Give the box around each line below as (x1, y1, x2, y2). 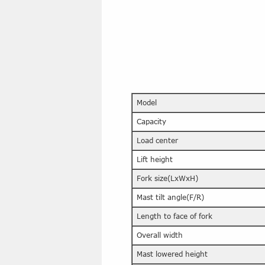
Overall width (137, 231, 183, 240)
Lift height (137, 155, 173, 164)
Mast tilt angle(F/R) (137, 193, 204, 202)
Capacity (137, 117, 166, 126)
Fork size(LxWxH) (137, 174, 198, 183)
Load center (137, 136, 178, 145)
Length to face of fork (137, 212, 212, 221)
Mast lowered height (137, 250, 208, 258)
